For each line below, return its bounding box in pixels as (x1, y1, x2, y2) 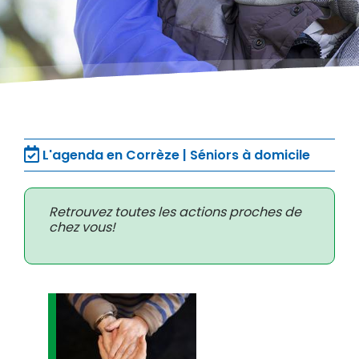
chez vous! (49, 218, 115, 236)
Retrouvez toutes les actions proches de (49, 203, 301, 221)
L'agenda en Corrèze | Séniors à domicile (39, 146, 310, 164)
